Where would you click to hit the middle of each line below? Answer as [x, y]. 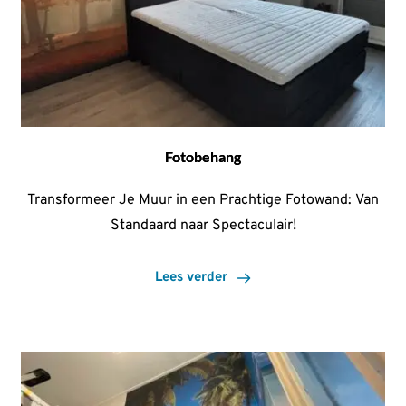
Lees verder [191, 277]
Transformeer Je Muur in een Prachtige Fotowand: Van [203, 200]
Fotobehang [203, 156]
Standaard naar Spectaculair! [203, 225]
